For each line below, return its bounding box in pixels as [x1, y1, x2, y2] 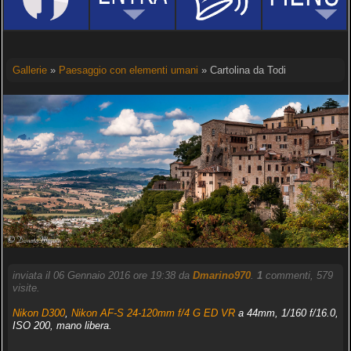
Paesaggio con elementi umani [58, 64, 198, 76]
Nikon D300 [12, 306, 65, 319]
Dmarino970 [192, 269, 251, 281]
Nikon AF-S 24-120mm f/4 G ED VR [71, 306, 235, 319]
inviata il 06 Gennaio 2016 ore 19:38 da [12, 269, 193, 281]
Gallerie [12, 64, 47, 76]
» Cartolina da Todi [197, 64, 286, 76]
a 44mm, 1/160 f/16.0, [234, 306, 338, 319]
